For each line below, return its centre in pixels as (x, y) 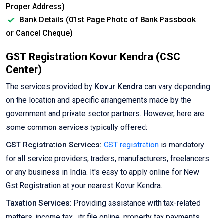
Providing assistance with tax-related (136, 203)
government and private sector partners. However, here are (105, 114)
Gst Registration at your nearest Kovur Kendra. (84, 186)
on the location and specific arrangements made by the (99, 100)
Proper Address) (35, 7)
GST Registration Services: (54, 145)
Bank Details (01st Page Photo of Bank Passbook (107, 20)
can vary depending (176, 87)
